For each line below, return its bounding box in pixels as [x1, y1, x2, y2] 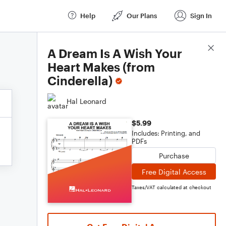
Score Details [171, 44, 216, 53]
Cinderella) [47, 73, 112, 88]
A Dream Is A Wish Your [47, 46, 182, 61]
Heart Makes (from [47, 60, 155, 74]
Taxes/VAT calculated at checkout [132, 184, 211, 190]
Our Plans [127, 11, 157, 20]
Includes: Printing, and [132, 129, 200, 137]
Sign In [190, 11, 212, 20]
